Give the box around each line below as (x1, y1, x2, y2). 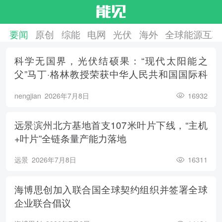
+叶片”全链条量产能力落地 (14, 131, 126, 145)
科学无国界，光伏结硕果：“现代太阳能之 (14, 54, 208, 67)
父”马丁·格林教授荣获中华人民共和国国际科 (14, 67, 208, 81)
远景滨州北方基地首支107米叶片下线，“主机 (14, 118, 208, 132)
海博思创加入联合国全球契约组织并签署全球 (14, 182, 208, 196)
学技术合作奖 (14, 80, 71, 94)
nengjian (14, 90, 41, 101)
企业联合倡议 (14, 195, 71, 209)
